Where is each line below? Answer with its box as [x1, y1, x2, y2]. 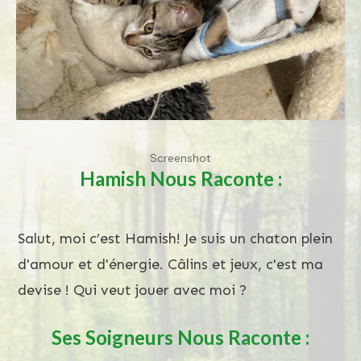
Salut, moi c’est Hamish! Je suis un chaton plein [18, 230, 333, 248]
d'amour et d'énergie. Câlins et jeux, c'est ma [18, 255, 323, 274]
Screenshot [150, 151, 211, 166]
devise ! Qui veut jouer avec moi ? [18, 281, 247, 300]
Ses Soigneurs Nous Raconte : [52, 326, 309, 350]
